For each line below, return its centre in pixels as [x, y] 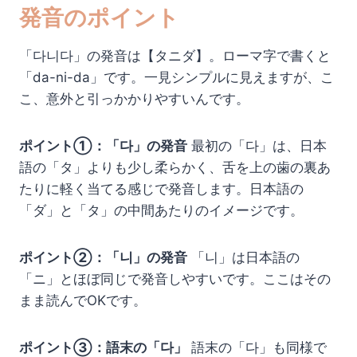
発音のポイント [99, 18]
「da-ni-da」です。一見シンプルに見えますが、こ [177, 78]
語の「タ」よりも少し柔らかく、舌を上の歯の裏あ [175, 168]
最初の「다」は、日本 [257, 146]
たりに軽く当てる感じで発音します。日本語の [161, 189]
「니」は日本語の [243, 258]
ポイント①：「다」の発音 [103, 146]
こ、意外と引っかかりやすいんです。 [134, 99]
